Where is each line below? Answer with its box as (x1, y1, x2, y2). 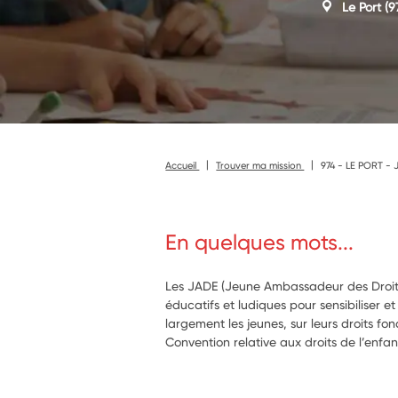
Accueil (165, 158, 200, 171)
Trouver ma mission (216, 158, 305, 171)
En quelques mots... (165, 229, 354, 255)
